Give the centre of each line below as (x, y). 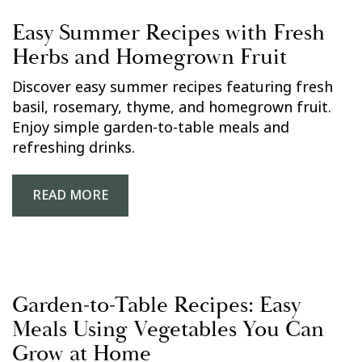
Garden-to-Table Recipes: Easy (156, 305)
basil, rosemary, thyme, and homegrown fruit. (172, 107)
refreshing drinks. (74, 148)
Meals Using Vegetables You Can (168, 329)
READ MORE (70, 195)
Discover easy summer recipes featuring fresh (173, 87)
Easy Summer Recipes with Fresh (168, 33)
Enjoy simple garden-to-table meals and (151, 128)
